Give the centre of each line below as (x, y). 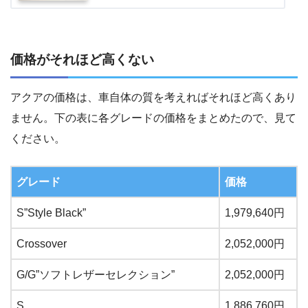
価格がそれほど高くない (82, 59)
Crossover (42, 244)
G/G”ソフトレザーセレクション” (96, 275)
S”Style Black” (51, 213)
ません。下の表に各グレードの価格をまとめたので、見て (153, 118)
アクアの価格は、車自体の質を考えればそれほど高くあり (153, 98)
